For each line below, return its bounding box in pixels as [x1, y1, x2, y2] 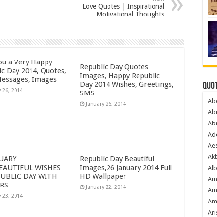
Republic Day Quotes [79, 62, 148, 71]
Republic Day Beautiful [79, 154, 154, 163]
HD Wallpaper [79, 171, 126, 181]
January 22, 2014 [85, 184, 126, 190]
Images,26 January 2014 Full [79, 163, 172, 172]
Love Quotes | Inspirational [82, 2, 164, 10]
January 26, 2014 [85, 100, 126, 107]
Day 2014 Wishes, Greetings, [79, 79, 174, 89]
